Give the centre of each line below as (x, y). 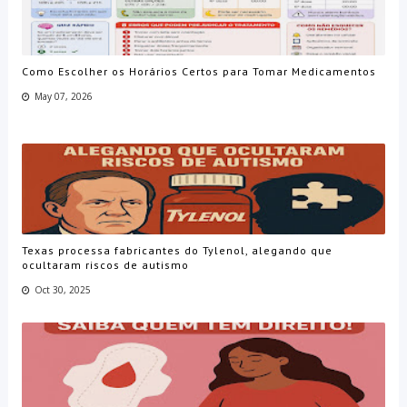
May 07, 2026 (63, 96)
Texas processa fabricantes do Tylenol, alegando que (177, 250)
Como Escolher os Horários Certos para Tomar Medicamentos (199, 71)
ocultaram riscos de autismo (105, 264)
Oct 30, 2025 (62, 289)
